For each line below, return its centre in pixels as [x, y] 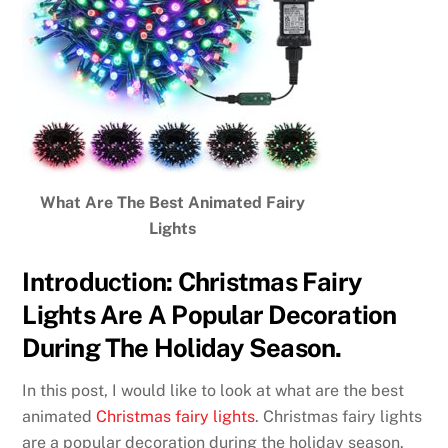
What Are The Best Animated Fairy [172, 203]
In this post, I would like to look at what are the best [213, 390]
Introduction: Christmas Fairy [192, 282]
